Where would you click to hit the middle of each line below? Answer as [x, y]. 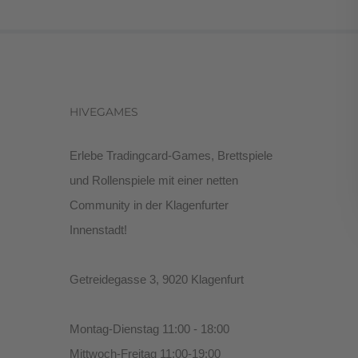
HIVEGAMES [104, 111]
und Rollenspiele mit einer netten [154, 180]
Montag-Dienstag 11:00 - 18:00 [149, 328]
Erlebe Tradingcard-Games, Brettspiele [171, 155]
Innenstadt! [98, 229]
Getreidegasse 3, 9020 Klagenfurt [157, 279]
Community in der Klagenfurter [149, 205]
